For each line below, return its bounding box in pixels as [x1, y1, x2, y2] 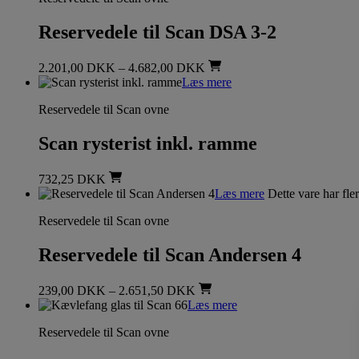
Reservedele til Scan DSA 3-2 [38, 22, 276, 43]
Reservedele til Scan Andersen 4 [38, 244, 301, 265]
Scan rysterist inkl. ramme [38, 132, 257, 154]
